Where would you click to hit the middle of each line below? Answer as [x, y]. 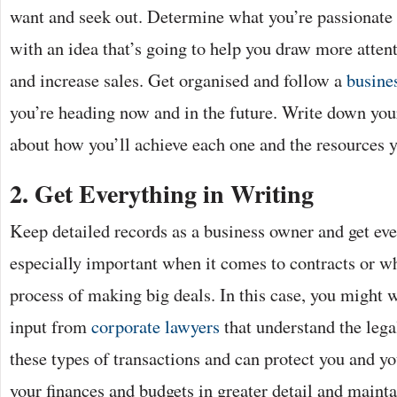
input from [48, 326]
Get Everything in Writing [174, 194]
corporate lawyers [153, 326]
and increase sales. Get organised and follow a [176, 80]
